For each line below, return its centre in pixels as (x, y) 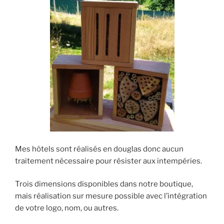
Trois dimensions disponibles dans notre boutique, (104, 184)
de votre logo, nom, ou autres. (67, 208)
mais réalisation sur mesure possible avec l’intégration (111, 196)
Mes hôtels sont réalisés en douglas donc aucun (99, 149)
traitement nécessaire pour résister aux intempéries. (108, 161)
